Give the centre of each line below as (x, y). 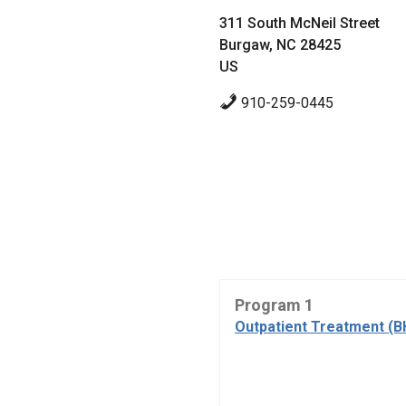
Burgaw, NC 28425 (280, 45)
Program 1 (274, 305)
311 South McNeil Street (300, 24)
